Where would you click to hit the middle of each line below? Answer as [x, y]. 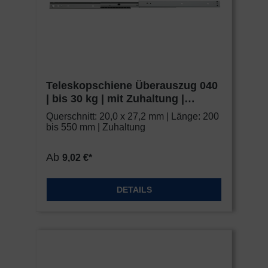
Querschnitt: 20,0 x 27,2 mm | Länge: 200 [133, 117]
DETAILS [134, 190]
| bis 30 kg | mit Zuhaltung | [115, 99]
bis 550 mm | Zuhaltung [96, 127]
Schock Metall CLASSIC [107, 112]
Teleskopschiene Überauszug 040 [132, 86]
